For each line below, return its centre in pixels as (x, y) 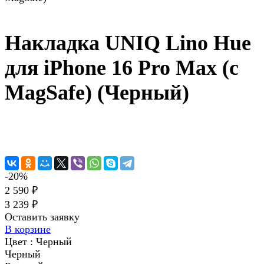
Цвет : (20, 242)
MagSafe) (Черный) (97, 93)
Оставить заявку (42, 217)
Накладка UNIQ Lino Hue (128, 43)
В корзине (28, 230)
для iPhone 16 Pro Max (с (122, 68)
